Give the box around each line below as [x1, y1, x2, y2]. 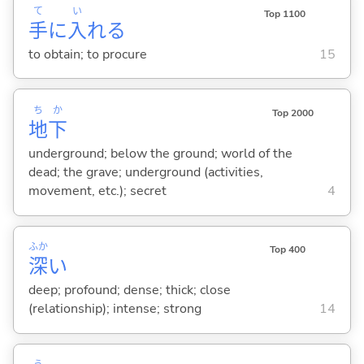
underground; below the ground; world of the [28, 144, 292, 162]
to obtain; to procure [28, 45, 147, 63]
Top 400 [269, 243, 305, 257]
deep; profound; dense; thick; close [28, 281, 231, 300]
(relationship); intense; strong [28, 300, 201, 318]
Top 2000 [271, 106, 314, 120]
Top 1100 [263, 6, 305, 20]
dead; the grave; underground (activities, [28, 162, 263, 181]
